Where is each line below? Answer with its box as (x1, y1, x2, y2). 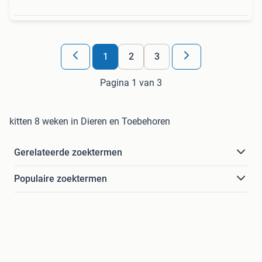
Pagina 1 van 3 (100, 77, 162, 88)
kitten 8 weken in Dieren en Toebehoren (9, 115, 170, 127)
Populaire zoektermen (14, 173, 107, 184)
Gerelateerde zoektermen (14, 146, 122, 158)
